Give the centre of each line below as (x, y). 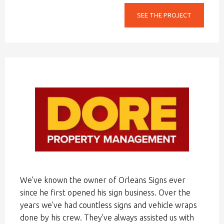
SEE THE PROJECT (164, 15)
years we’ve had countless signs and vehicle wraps (108, 205)
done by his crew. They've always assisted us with (107, 218)
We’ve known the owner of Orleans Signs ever (103, 180)
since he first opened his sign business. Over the (105, 193)
